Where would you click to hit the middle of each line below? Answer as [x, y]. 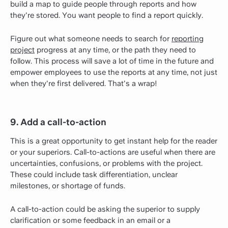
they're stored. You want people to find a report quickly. [107, 15]
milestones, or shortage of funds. [68, 186]
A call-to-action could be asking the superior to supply [105, 209]
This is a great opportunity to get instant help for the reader [114, 141]
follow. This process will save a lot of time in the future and [112, 61]
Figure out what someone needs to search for [91, 38]
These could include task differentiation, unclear [94, 175]
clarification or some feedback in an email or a [90, 221]
